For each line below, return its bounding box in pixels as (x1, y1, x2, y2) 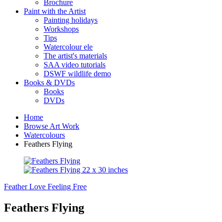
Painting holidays (44, 16, 98, 24)
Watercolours (24, 131, 65, 139)
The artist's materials (44, 52, 107, 60)
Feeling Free (48, 182, 87, 191)
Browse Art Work (24, 122, 79, 130)
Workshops (44, 25, 79, 33)
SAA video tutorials (44, 60, 106, 69)
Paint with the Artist (24, 7, 86, 15)
